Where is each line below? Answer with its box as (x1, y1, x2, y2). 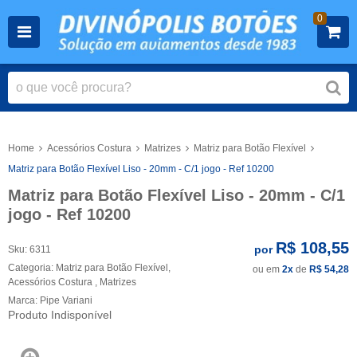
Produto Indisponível (8, 308, 112, 321)
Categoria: (8, 261, 53, 273)
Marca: (8, 294, 40, 306)
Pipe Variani (40, 294, 92, 306)
